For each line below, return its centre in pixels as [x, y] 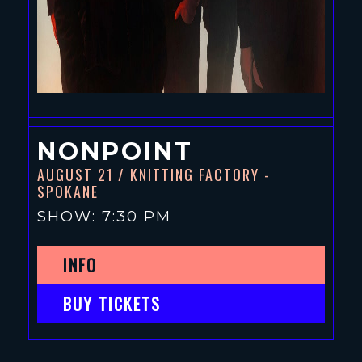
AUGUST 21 [76, 174]
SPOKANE [68, 191]
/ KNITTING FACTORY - [194, 174]
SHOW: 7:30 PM [104, 216]
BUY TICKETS [112, 303]
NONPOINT [115, 151]
